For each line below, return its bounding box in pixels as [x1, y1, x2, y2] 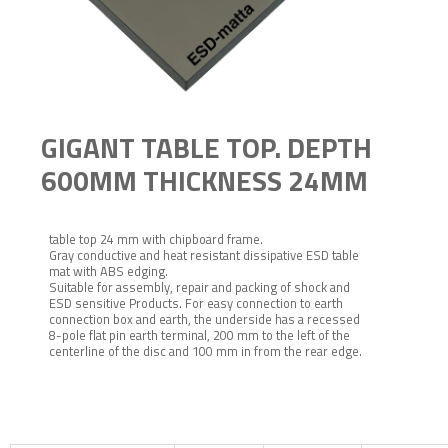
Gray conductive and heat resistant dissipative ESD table [49, 244, 359, 265]
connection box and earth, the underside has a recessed [49, 308, 360, 329]
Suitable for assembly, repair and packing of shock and [49, 276, 350, 297]
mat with [49, 260, 100, 281]
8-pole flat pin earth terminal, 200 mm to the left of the [49, 324, 350, 345]
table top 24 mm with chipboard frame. [49, 228, 266, 249]
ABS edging [100, 260, 165, 281]
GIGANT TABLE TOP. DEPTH [41, 125, 372, 169]
